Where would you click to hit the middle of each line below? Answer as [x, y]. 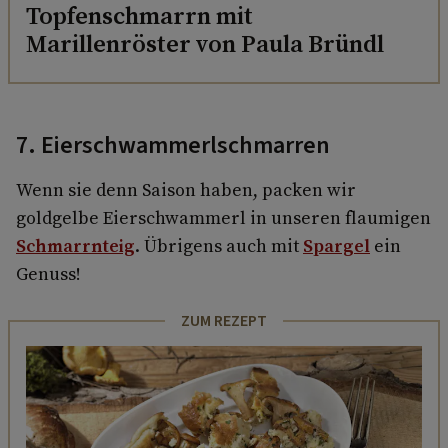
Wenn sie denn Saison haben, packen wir [186, 189]
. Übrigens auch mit [219, 245]
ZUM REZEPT [224, 320]
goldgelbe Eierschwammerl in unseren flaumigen [223, 217]
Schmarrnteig [75, 245]
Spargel [336, 245]
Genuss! [48, 273]
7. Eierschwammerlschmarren [173, 145]
